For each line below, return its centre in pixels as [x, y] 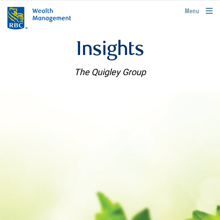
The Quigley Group [110, 72]
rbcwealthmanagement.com [185, 10]
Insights [110, 51]
